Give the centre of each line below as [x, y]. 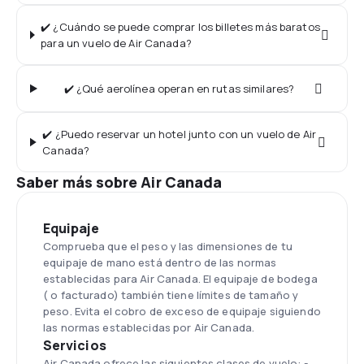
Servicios [75, 345]
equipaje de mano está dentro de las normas [160, 262]
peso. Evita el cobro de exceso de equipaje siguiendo [182, 311]
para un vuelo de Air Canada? [116, 43]
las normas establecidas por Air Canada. [149, 327]
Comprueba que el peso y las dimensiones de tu [168, 246]
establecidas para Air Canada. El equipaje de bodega [180, 279]
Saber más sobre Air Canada [119, 182]
